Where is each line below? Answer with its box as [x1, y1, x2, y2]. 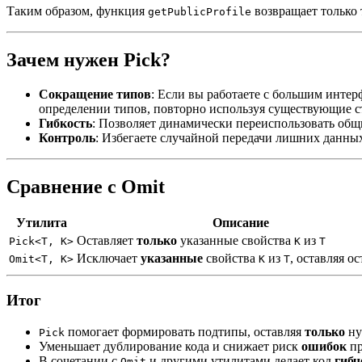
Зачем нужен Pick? [6, 48, 170, 70]
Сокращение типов [39, 86, 151, 101]
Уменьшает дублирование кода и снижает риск [39, 339, 301, 353]
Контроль [39, 130, 95, 145]
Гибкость [39, 116, 92, 130]
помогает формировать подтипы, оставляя [65, 324, 305, 339]
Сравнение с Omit [6, 175, 165, 197]
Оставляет [77, 234, 137, 248]
